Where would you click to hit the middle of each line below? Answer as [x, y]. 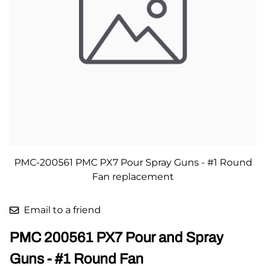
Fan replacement [133, 176]
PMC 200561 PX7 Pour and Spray [116, 237]
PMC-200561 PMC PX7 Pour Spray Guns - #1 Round [133, 162]
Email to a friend [62, 210]
